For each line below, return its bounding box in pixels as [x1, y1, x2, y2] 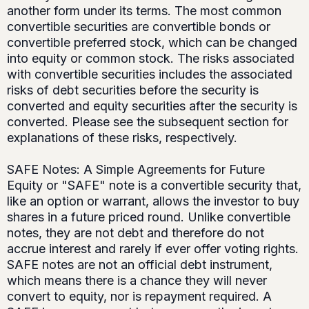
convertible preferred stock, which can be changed [7, 35, 297, 50]
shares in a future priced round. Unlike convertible [7, 210, 290, 225]
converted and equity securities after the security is [7, 99, 297, 114]
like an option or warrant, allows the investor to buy [7, 194, 299, 209]
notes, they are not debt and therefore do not [7, 226, 264, 241]
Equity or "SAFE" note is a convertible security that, [7, 178, 301, 193]
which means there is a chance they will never [7, 273, 267, 288]
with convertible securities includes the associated [7, 67, 292, 82]
